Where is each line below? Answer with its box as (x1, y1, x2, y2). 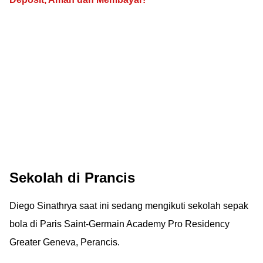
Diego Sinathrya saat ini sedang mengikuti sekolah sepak (9, 201, 248, 211)
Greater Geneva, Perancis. (9, 237, 120, 247)
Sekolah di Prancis (9, 170, 135, 186)
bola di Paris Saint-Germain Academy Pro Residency (9, 219, 230, 229)
